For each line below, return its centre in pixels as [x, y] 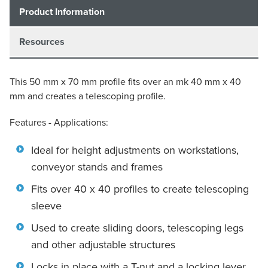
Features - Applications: [59, 123]
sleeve [46, 206]
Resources [42, 42]
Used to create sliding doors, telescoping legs [137, 228]
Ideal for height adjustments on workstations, [135, 150]
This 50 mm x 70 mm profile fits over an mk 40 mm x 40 [125, 82]
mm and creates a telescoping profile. [88, 97]
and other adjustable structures [103, 245]
